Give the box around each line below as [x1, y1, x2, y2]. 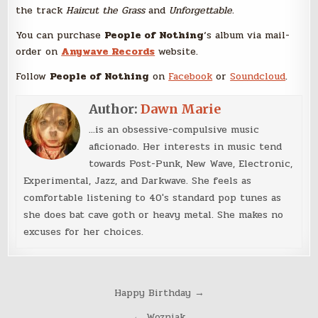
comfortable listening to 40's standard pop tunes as [23, 190, 282, 206]
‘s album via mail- [204, 28, 290, 43]
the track [16, 3, 67, 18]
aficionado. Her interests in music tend [89, 139, 283, 155]
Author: [89, 101, 141, 118]
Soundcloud [230, 69, 286, 84]
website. [155, 44, 199, 60]
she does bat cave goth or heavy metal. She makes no [23, 207, 284, 223]
